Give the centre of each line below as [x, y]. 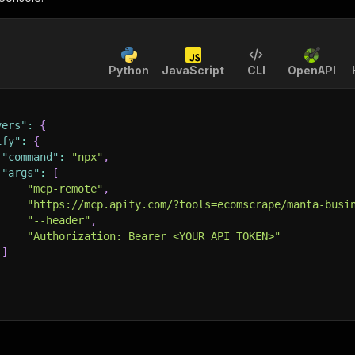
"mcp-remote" [65, 189]
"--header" [59, 220]
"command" [30, 157]
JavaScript [193, 70]
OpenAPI [312, 70]
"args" [21, 173]
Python [129, 70]
